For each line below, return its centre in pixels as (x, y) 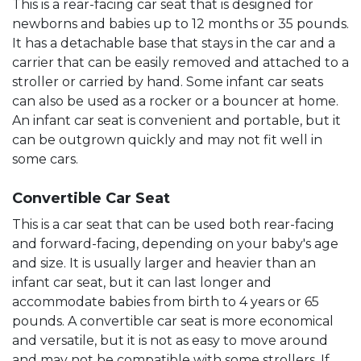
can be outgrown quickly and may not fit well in (167, 139)
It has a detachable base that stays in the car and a (174, 43)
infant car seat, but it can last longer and (142, 282)
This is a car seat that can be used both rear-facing (173, 224)
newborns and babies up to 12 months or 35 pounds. (180, 23)
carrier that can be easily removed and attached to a (180, 62)
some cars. (45, 159)
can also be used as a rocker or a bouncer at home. (175, 101)
